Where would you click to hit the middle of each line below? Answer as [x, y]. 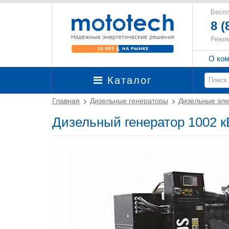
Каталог [127, 80]
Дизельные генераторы [129, 101]
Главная [66, 101]
